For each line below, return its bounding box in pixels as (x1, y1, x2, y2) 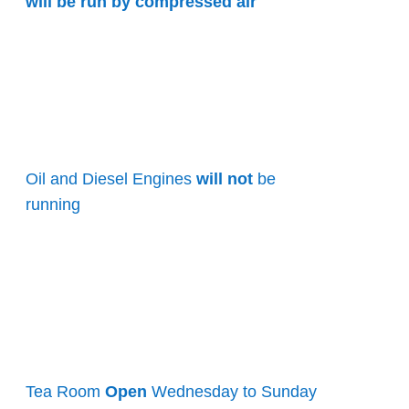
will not (196, 169, 254, 188)
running (26, 194, 81, 214)
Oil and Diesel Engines (26, 169, 197, 188)
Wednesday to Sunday (152, 383, 318, 402)
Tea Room (26, 383, 101, 402)
